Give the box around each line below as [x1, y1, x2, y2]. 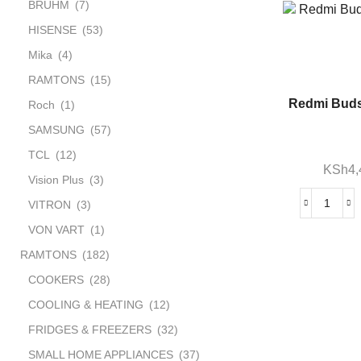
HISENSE [28, 23, 77, 36]
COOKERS [28, 272, 84, 286]
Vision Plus [28, 172, 84, 186]
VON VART [28, 222, 85, 236]
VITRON [28, 197, 71, 211]
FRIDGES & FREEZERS [28, 322, 151, 336]
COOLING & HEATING [28, 297, 143, 311]
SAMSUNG [28, 122, 85, 136]
